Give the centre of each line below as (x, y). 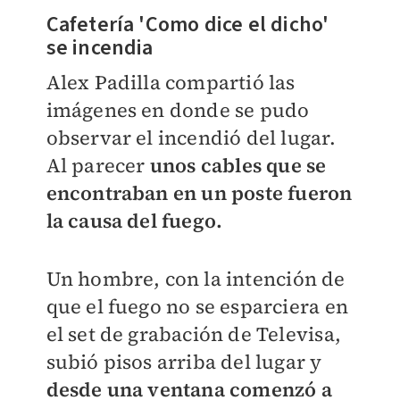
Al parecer (98, 166)
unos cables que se (238, 166)
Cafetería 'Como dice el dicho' (187, 25)
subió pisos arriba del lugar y (184, 362)
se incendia (102, 48)
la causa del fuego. (137, 221)
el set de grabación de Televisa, (193, 334)
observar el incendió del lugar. (191, 138)
